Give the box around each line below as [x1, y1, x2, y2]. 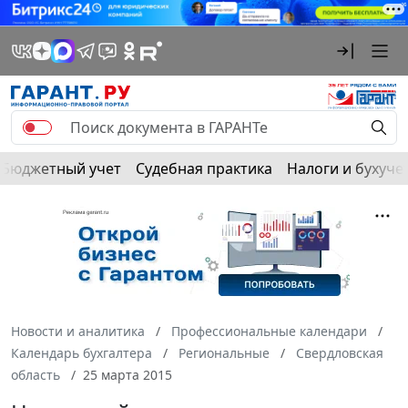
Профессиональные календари [171, 321, 367, 340]
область [11, 365, 60, 383]
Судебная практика [136, 158, 272, 178]
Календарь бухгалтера [11, 343, 152, 362]
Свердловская [296, 343, 383, 362]
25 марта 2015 [83, 365, 172, 383]
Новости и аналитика [11, 321, 145, 340]
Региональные [178, 343, 270, 362]
